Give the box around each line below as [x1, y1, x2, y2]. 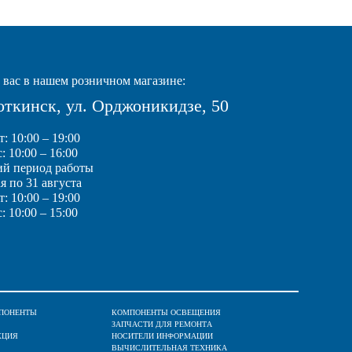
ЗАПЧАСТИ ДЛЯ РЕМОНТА [111, 320, 212, 328]
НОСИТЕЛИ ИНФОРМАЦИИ [111, 332, 213, 340]
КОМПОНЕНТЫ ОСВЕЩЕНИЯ [111, 308, 221, 317]
